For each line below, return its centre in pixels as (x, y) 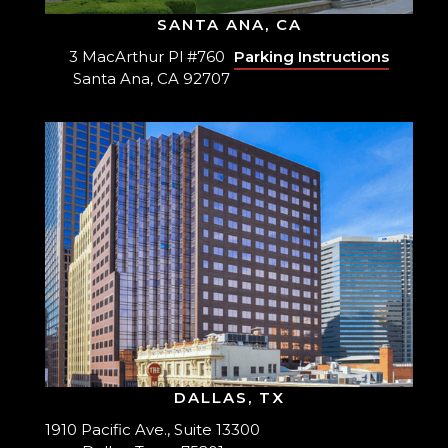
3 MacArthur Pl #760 (151, 57)
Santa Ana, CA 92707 (151, 79)
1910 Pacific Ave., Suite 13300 (153, 430)
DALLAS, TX (229, 398)
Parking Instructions (311, 57)
